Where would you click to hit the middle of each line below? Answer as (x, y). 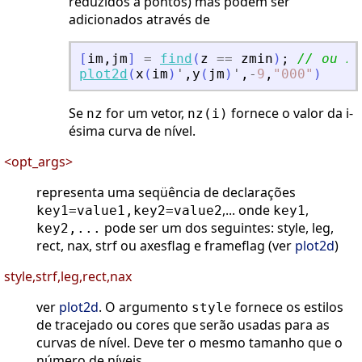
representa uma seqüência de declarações (166, 193)
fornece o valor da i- (290, 114)
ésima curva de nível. (132, 131)
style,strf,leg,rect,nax (68, 277)
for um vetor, (145, 114)
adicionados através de (139, 20)
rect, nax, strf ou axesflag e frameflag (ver (166, 246)
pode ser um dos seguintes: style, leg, (217, 228)
